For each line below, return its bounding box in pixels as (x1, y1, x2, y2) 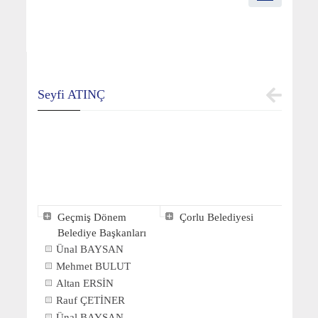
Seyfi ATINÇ (37, 87, 105, 102)
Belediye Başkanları (57, 226, 146, 238)
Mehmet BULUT (55, 260, 131, 272)
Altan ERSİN (55, 277, 114, 289)
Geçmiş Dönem (57, 211, 126, 223)
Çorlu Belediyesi (179, 211, 253, 223)
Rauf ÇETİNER (55, 294, 125, 306)
